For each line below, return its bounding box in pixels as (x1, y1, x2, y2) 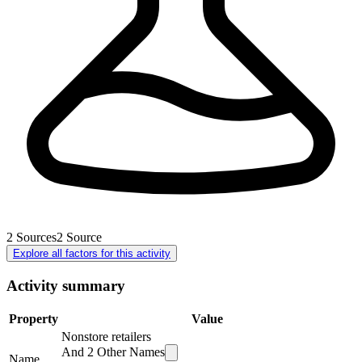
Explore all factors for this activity (13, 246, 170, 259)
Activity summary (6, 276, 125, 294)
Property (9, 312, 58, 326)
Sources (16, 229, 57, 244)
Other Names (94, 345, 165, 360)
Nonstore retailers (61, 330, 151, 344)
